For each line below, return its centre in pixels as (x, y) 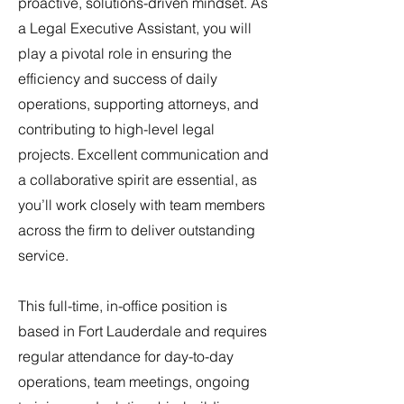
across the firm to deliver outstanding (137, 230)
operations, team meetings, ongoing (134, 381)
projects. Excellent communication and (143, 154)
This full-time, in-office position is (123, 306)
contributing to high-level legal (116, 129)
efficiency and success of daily (118, 78)
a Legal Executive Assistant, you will (135, 28)
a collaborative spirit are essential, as (138, 179)
